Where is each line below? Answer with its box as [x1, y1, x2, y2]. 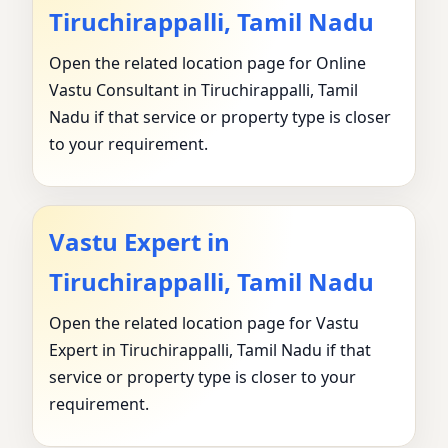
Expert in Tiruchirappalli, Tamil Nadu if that [49, 339, 371, 362]
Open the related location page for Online [49, 52, 366, 75]
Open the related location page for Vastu [49, 312, 359, 335]
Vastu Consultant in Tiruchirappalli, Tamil [49, 79, 358, 102]
